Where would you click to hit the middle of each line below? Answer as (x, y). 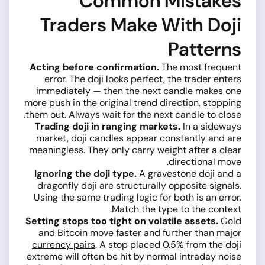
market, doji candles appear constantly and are (139, 138)
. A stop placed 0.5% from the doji (168, 245)
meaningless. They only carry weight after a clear (135, 150)
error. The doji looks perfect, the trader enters (143, 79)
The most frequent (200, 67)
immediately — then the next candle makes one (139, 91)
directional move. (205, 162)
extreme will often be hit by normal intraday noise (134, 257)
